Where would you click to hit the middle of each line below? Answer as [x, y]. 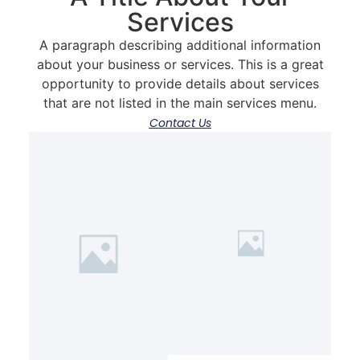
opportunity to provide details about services [180, 83]
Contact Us [180, 123]
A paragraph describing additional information [180, 45]
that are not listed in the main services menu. [180, 102]
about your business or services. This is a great [180, 64]
